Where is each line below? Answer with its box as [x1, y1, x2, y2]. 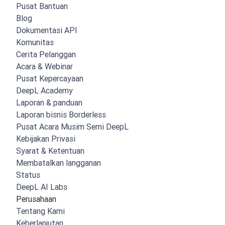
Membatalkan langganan [16, 158, 101, 168]
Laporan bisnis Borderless [16, 109, 106, 120]
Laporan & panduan [16, 97, 82, 108]
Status [16, 170, 40, 180]
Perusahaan [16, 194, 56, 204]
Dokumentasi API [16, 25, 77, 36]
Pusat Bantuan [16, 1, 68, 12]
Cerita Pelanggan [16, 49, 76, 60]
